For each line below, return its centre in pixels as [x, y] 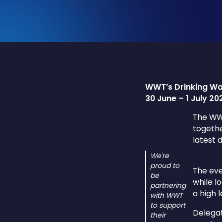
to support [167, 205]
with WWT [166, 195]
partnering [168, 185]
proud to [165, 165]
